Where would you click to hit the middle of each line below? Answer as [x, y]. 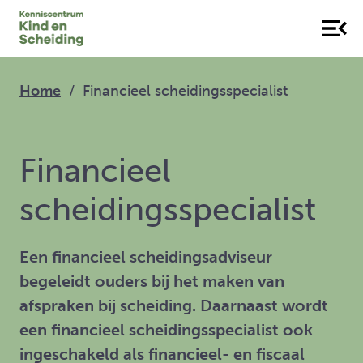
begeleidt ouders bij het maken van [152, 281]
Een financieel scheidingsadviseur [146, 257]
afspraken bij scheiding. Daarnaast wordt [174, 305]
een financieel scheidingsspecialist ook [166, 330]
